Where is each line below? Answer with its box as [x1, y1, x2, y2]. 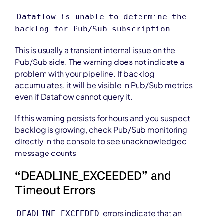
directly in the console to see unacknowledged [15, 136, 187, 146]
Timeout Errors [15, 183, 96, 197]
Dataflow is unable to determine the [17, 12, 187, 21]
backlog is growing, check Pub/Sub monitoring [15, 124, 188, 135]
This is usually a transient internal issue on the [15, 45, 176, 55]
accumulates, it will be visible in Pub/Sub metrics [15, 80, 193, 90]
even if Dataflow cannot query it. [15, 92, 133, 102]
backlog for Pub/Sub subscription [15, 24, 170, 33]
